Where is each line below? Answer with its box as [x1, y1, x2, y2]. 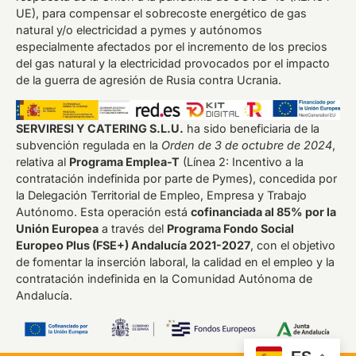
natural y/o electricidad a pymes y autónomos [16, 22, 262, 37]
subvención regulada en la [16, 137, 161, 152]
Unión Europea [16, 221, 99, 235]
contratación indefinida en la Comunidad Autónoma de [16, 271, 312, 285]
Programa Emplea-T [69, 154, 180, 168]
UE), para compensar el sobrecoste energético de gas [16, 6, 307, 20]
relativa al [16, 154, 69, 168]
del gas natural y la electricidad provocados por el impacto [16, 56, 330, 70]
